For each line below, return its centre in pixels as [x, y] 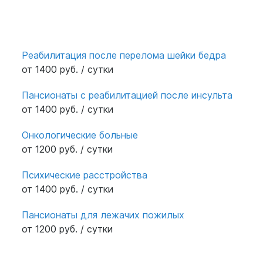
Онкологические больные [80, 135]
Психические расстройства [85, 175]
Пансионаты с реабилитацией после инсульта [127, 95]
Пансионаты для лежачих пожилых [103, 215]
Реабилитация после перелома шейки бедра [124, 55]
